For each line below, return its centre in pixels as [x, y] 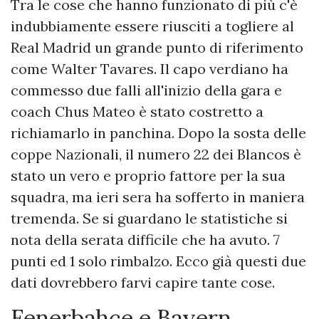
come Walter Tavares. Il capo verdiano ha [150, 69]
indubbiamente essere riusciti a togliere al [152, 26]
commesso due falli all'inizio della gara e [146, 90]
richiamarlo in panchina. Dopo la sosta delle [158, 133]
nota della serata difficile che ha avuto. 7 [145, 240]
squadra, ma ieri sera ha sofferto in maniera [158, 197]
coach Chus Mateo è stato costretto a [137, 112]
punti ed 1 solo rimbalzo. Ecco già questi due [158, 261]
